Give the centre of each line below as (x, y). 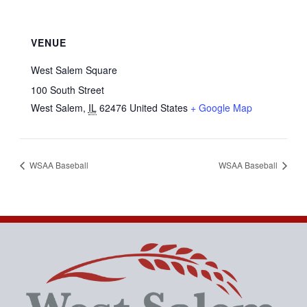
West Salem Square (74, 70)
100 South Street (67, 89)
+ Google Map (221, 107)
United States (158, 107)
